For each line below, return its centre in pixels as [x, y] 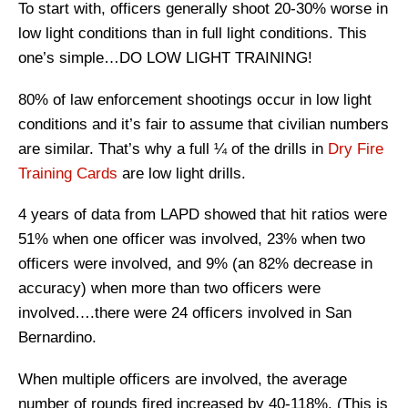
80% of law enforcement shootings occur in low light [195, 99]
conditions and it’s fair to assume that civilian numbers [204, 124]
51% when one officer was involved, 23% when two [192, 240]
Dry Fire [356, 148]
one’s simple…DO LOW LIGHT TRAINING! [165, 57]
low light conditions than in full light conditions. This [193, 33]
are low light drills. [182, 173]
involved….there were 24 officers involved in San [185, 313]
